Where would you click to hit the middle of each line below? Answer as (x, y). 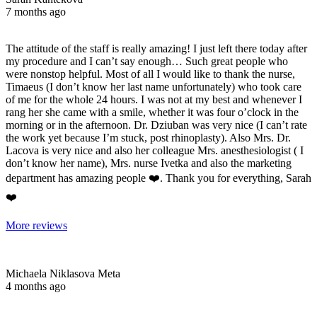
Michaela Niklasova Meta (63, 273)
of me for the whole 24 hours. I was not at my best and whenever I (154, 99)
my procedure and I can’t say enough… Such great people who (147, 61)
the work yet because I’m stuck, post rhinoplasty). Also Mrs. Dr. (148, 137)
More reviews (36, 225)
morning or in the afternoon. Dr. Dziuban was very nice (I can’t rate (156, 125)
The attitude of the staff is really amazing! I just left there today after (156, 48)
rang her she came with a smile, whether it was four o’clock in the (152, 112)
